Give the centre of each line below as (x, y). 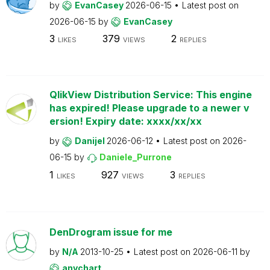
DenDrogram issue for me (111, 232)
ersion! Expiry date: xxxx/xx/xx (125, 121)
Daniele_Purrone (135, 157)
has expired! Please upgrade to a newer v (149, 108)
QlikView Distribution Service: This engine (150, 95)
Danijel (90, 141)
